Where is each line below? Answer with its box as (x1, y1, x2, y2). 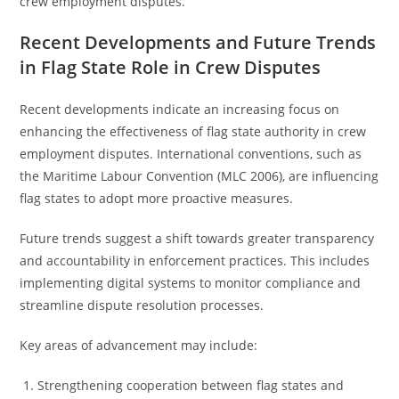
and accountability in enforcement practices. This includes (20, 252, 370, 269)
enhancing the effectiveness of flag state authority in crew (20, 123, 367, 140)
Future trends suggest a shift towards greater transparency (20, 230, 375, 247)
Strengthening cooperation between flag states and (37, 377, 345, 394)
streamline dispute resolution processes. (20, 297, 265, 313)
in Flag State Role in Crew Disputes (20, 55, 322, 79)
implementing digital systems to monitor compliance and (20, 274, 362, 291)
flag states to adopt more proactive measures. (20, 190, 294, 207)
